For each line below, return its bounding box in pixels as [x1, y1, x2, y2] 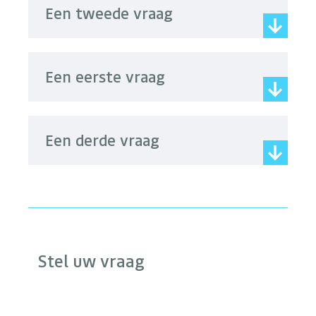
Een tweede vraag [45, 3, 173, 24]
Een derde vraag [45, 130, 159, 151]
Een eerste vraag [45, 66, 165, 87]
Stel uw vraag [38, 250, 145, 272]
